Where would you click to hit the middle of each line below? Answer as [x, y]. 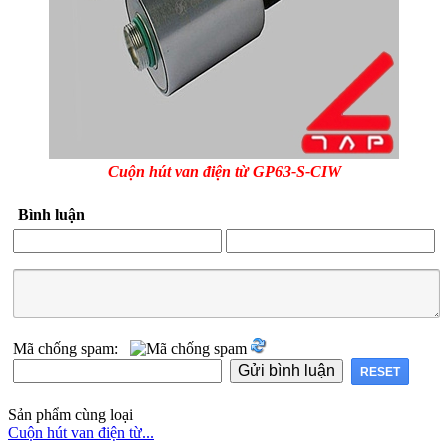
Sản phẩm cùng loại [70, 415]
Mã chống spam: [71, 349]
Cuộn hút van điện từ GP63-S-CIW [224, 172]
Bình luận [51, 215]
